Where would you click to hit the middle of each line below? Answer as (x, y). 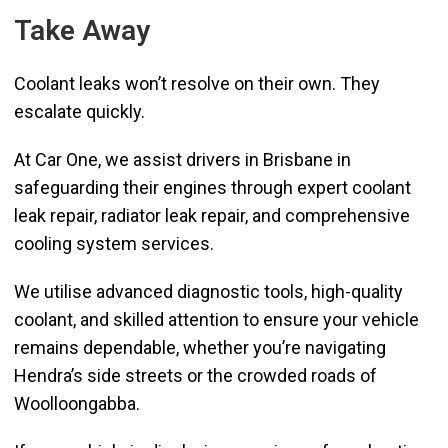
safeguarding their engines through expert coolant (212, 188)
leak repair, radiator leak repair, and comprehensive (212, 216)
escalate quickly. (81, 112)
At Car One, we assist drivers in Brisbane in (182, 160)
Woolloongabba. (81, 404)
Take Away (82, 31)
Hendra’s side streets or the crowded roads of (195, 376)
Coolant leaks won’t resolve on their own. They (197, 84)
